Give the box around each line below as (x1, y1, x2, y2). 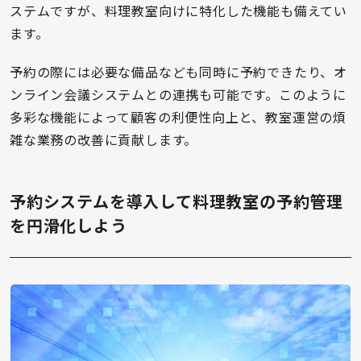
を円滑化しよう (10, 214, 127, 238)
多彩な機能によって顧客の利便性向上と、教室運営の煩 (10, 107, 346, 127)
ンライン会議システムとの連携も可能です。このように (10, 85, 346, 105)
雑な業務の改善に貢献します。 (10, 130, 198, 150)
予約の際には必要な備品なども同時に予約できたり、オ (10, 62, 347, 82)
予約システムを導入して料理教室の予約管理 (10, 189, 343, 214)
